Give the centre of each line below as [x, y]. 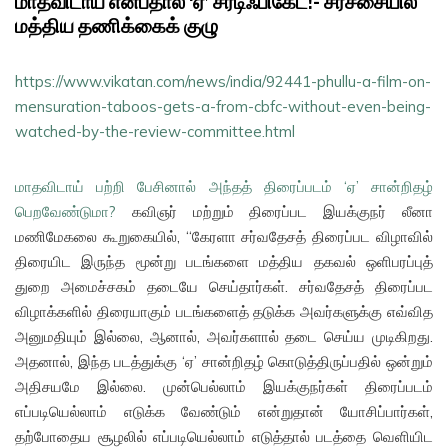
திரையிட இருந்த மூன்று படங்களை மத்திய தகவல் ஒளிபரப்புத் [224, 262]
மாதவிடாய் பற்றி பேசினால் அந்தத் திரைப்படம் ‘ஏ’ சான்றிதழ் [224, 187]
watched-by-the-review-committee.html [155, 132]
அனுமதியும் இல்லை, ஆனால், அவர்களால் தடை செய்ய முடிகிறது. [224, 337]
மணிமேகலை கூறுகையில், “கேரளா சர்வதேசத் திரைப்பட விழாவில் [224, 237]
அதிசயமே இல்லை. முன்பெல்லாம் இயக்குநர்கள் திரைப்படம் [224, 387]
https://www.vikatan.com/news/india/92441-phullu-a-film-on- [223, 82]
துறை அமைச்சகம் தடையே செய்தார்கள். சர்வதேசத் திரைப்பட [224, 287]
